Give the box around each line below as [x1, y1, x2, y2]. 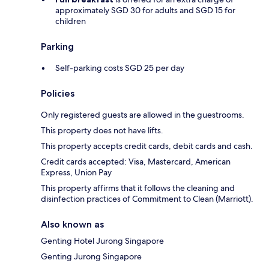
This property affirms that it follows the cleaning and [41, 183, 235, 194]
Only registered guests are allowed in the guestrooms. [41, 109, 244, 121]
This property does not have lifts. [41, 125, 163, 136]
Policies [41, 88, 74, 100]
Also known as [41, 219, 104, 231]
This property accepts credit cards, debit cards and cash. [41, 141, 253, 152]
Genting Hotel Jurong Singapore [41, 235, 164, 247]
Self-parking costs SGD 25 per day [55, 62, 184, 74]
